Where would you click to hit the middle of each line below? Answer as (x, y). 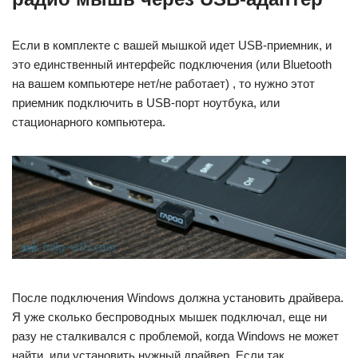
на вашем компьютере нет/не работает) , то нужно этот (163, 84)
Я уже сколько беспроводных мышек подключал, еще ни (169, 316)
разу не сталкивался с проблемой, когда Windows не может (175, 336)
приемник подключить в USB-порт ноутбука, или (146, 103)
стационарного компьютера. (89, 122)
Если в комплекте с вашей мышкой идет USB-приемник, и (172, 46)
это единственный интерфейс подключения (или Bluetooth (172, 65)
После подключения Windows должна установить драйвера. (178, 297)
